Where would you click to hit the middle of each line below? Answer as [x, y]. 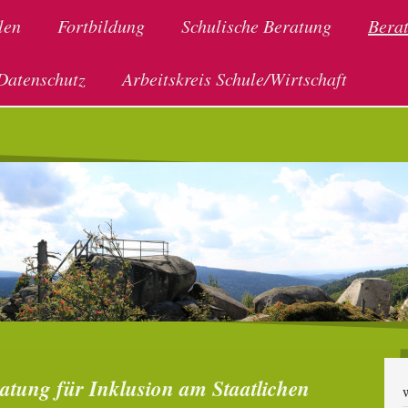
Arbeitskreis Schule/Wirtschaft [235, 78]
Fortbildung [101, 25]
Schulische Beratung [256, 25]
